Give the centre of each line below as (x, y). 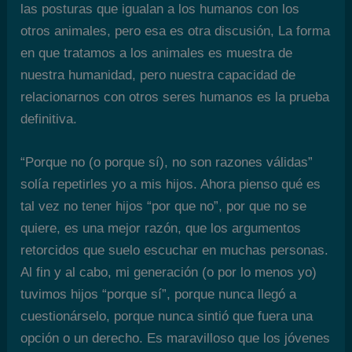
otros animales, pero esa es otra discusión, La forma (176, 31)
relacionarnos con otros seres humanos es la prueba (175, 97)
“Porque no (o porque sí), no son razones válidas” (167, 162)
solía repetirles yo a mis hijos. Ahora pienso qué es (171, 184)
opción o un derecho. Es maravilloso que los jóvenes (176, 338)
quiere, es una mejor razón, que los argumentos (161, 228)
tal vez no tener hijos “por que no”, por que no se (164, 206)
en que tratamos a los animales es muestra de (157, 53)
